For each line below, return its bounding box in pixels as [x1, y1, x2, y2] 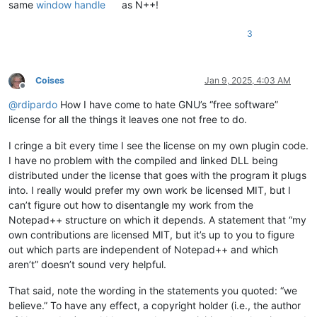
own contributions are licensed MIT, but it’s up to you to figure [8, 229, 294, 241]
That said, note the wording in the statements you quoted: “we [8, 284, 297, 297]
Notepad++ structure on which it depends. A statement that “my [8, 214, 306, 226]
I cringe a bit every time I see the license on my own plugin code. [8, 139, 309, 152]
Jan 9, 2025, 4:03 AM [204, 75, 291, 86]
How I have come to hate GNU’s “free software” [57, 98, 278, 111]
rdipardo [18, 98, 57, 111]
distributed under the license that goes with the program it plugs [8, 169, 306, 182]
